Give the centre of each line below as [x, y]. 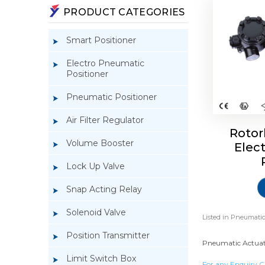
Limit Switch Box [101, 258]
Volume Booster [100, 143]
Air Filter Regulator [105, 120]
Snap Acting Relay [104, 189]
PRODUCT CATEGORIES [124, 12]
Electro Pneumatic [105, 63]
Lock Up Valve [96, 166]
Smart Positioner [101, 40]
